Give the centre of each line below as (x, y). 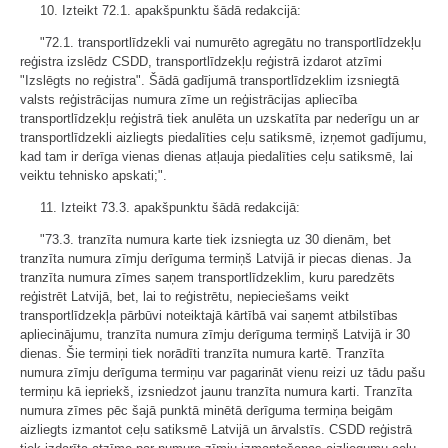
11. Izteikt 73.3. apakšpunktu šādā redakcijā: (170, 207)
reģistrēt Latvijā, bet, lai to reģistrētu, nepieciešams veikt (184, 296)
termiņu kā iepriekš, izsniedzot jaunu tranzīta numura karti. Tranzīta (216, 391)
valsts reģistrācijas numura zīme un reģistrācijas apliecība (188, 99)
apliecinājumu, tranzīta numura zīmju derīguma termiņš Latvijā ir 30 (215, 334)
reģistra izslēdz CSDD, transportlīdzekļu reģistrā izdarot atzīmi (201, 61)
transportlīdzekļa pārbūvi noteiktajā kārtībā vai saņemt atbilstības (209, 315)
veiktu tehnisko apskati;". (93, 175)
